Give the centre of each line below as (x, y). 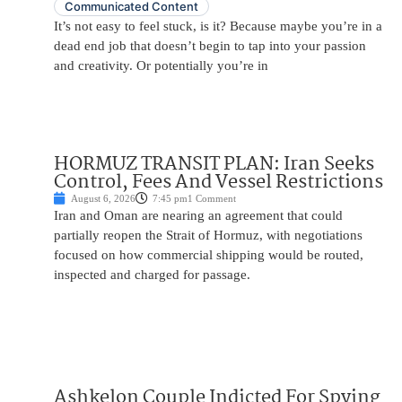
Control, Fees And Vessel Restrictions (218, 183)
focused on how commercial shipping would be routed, (209, 255)
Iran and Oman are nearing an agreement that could (198, 216)
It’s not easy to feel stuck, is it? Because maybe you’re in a (218, 26)
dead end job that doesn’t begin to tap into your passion (210, 46)
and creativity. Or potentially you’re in (161, 66)
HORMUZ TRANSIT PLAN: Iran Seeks (214, 165)
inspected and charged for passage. (152, 275)
